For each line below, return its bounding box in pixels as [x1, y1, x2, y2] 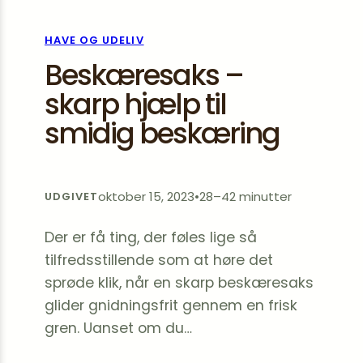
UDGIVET [45, 189, 99, 204]
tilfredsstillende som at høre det [45, 250, 273, 270]
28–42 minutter [199, 188, 293, 205]
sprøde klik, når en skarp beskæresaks [45, 273, 314, 293]
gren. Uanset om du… [45, 318, 192, 338]
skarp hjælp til [45, 84, 226, 124]
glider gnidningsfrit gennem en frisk [45, 296, 297, 315]
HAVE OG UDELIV [45, 32, 144, 48]
